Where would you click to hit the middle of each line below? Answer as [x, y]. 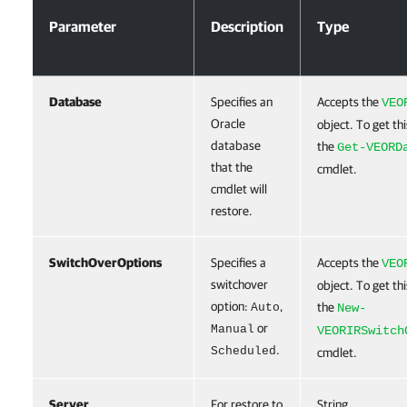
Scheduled [243, 351]
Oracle [228, 124]
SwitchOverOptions [105, 263]
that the [232, 167]
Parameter [83, 26]
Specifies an [242, 102]
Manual [233, 329]
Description [247, 26]
